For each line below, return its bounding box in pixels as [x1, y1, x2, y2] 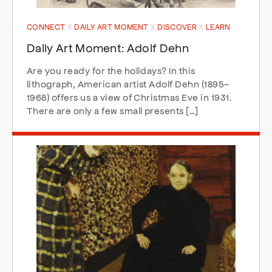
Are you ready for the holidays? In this [27, 64, 195, 76]
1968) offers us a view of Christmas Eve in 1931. [27, 91, 233, 103]
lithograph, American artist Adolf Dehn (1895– [27, 78, 229, 89]
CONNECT [27, 22, 67, 32]
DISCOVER [157, 22, 199, 32]
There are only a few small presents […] [27, 104, 199, 116]
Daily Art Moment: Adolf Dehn [27, 40, 189, 55]
